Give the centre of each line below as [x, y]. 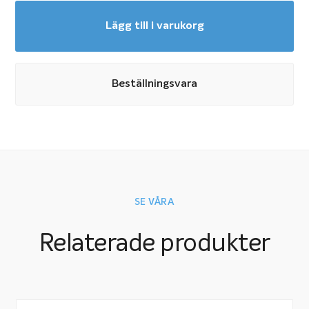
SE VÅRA [154, 202]
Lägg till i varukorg [154, 27]
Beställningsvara [154, 84]
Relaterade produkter [154, 244]
